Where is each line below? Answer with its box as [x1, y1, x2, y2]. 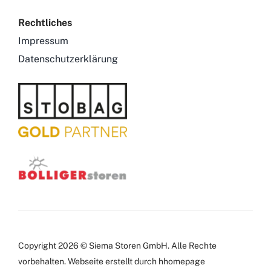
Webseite [67, 256, 103, 266]
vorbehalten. [18, 256, 68, 266]
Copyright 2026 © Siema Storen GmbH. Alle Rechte [18, 240, 217, 250]
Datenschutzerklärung [18, 53, 118, 65]
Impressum [18, 35, 68, 47]
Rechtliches [18, 17, 72, 29]
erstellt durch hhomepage [103, 256, 205, 266]
